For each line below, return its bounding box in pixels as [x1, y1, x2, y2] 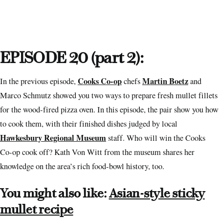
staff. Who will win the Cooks [106, 132, 205, 144]
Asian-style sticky [109, 186, 205, 201]
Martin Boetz [142, 75, 188, 88]
